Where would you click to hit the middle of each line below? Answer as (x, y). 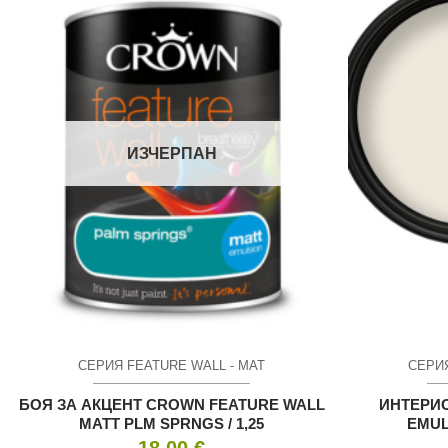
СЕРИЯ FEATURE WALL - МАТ (172, 365)
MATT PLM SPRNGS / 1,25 (172, 424)
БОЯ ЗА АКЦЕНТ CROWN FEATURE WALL (171, 405)
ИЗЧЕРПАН (171, 153)
